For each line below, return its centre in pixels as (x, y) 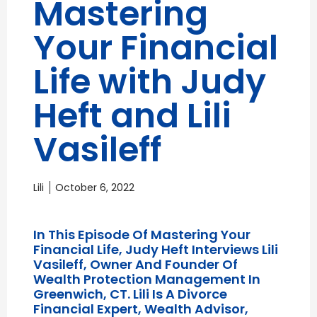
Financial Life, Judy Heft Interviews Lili (156, 250)
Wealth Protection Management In (147, 279)
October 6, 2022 (95, 188)
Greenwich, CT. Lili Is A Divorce (131, 294)
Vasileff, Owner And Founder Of (136, 265)
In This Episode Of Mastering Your (142, 235)
